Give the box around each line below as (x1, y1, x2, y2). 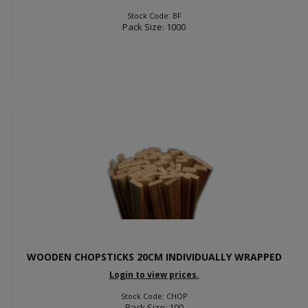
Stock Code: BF (126, 10, 181, 21)
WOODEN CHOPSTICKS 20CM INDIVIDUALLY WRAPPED (26, 250, 282, 263)
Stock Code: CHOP (120, 291, 188, 301)
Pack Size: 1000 (122, 20, 186, 33)
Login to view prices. (109, 269, 199, 280)
